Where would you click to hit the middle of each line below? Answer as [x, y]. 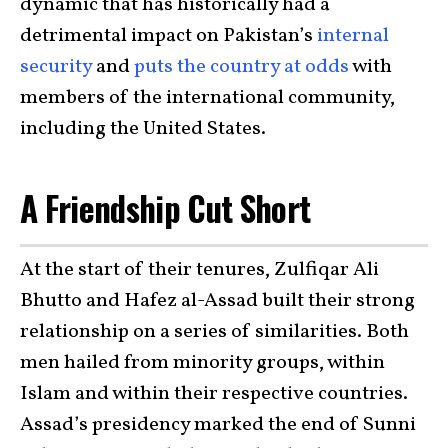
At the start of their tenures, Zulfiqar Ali [199, 269]
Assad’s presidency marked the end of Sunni [218, 424]
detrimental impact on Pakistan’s [168, 36]
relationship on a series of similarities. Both [214, 331]
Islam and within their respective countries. [214, 393]
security [56, 67]
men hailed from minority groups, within [202, 362]
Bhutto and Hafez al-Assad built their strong [217, 300]
